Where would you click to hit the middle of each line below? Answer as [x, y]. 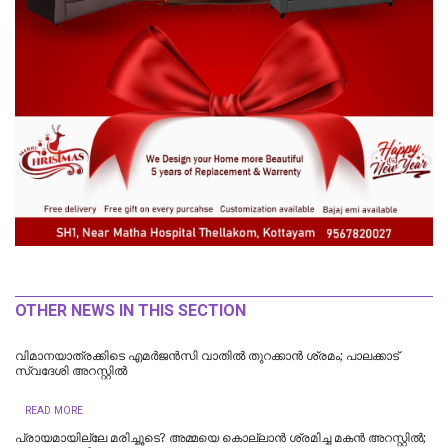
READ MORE [54, 410]
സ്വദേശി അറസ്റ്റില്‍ [71, 370]
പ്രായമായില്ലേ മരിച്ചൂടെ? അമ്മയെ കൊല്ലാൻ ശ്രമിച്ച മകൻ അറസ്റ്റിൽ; [220, 437]
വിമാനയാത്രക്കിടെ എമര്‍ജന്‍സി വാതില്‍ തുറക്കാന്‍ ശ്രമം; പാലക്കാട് [207, 355]
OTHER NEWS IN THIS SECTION [130, 310]
